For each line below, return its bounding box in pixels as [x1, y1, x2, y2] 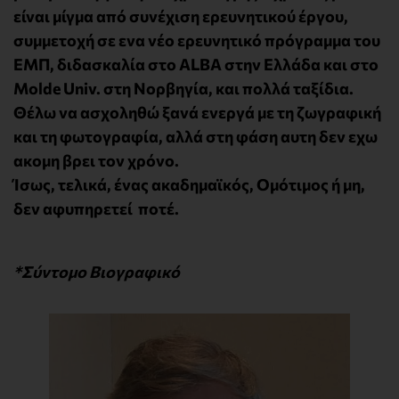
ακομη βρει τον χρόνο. [13, 151, 182, 170]
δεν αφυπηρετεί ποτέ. [13, 199, 182, 218]
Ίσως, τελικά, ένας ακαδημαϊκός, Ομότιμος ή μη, [13, 175, 365, 194]
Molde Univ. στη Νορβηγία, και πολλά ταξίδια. [13, 78, 354, 98]
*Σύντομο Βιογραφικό [13, 262, 180, 282]
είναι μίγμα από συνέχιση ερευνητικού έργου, [13, 6, 348, 26]
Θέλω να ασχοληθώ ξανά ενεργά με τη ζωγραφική [13, 102, 381, 122]
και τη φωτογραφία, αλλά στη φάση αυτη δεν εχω [13, 126, 378, 146]
